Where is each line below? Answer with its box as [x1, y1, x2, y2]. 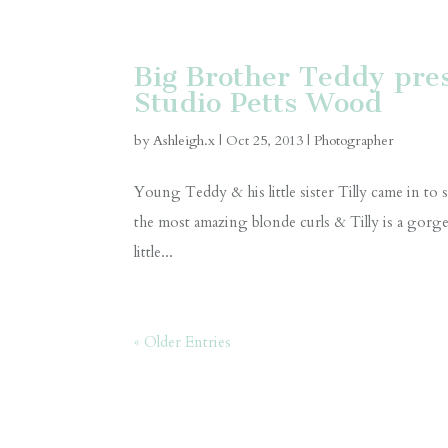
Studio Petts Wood [134, 86, 383, 120]
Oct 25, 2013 [226, 131, 304, 151]
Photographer [314, 131, 395, 151]
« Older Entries [134, 332, 232, 353]
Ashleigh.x [153, 131, 216, 151]
